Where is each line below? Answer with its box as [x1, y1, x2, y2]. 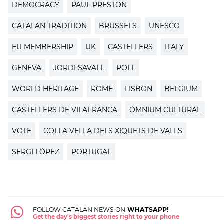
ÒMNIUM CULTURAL [129, 105, 201, 114]
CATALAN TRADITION [12, 21, 87, 30]
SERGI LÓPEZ [12, 147, 59, 156]
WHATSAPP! [125, 205, 169, 213]
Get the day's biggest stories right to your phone [32, 213, 179, 220]
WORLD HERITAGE [12, 84, 79, 93]
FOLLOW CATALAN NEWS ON [32, 205, 125, 213]
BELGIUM [164, 84, 198, 93]
